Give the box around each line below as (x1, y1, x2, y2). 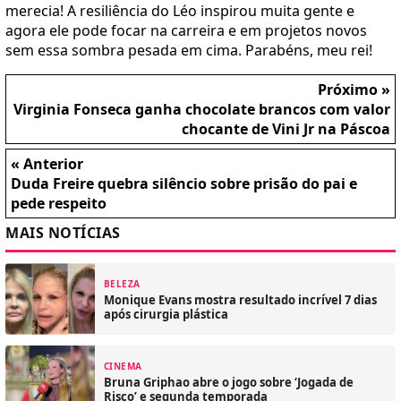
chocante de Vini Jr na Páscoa (182, 119, 390, 140)
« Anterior (11, 154, 83, 175)
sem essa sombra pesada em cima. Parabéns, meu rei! (5, 40, 372, 61)
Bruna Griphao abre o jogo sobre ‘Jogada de (104, 373, 354, 390)
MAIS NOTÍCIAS (5, 223, 121, 243)
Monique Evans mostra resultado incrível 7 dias (104, 291, 377, 308)
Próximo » (318, 80, 390, 100)
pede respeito (11, 193, 107, 214)
